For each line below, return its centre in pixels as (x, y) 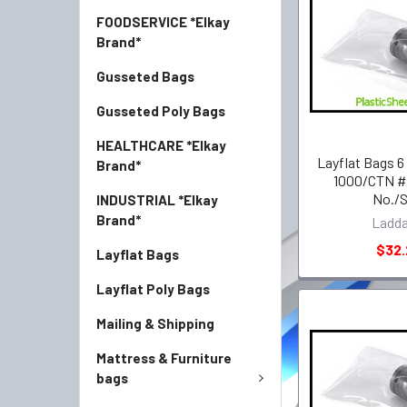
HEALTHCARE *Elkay (161, 145)
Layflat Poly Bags (153, 289)
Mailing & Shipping (155, 323)
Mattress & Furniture (164, 358)
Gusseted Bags (145, 76)
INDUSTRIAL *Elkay (157, 200)
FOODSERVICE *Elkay (163, 22)
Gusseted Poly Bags (161, 111)
